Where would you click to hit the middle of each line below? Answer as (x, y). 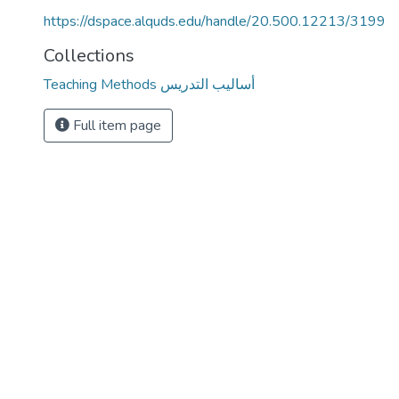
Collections (89, 56)
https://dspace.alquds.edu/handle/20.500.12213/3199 (215, 21)
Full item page (115, 126)
